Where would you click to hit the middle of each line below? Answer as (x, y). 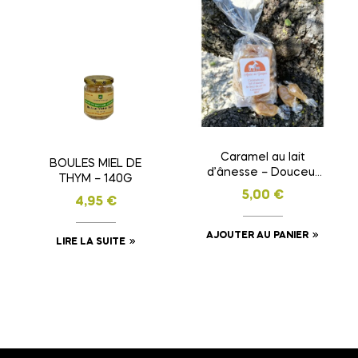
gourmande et (263, 188)
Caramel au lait (263, 158)
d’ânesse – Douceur (263, 173)
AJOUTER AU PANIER (257, 236)
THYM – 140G (95, 179)
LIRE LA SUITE (90, 242)
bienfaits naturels (263, 203)
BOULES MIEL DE (95, 163)
